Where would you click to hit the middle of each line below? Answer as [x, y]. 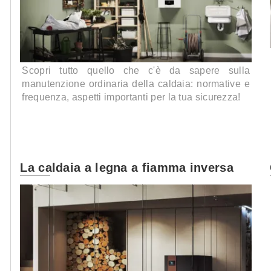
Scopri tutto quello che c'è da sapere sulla [136, 71]
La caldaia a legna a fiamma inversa [127, 168]
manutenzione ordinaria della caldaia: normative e [136, 84]
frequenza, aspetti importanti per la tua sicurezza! [131, 97]
